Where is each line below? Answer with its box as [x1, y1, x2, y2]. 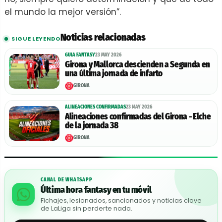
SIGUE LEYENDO [11, 34, 60, 43]
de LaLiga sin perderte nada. [41, 204, 132, 213]
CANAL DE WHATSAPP [41, 176, 93, 183]
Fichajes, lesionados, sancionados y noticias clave [41, 196, 202, 205]
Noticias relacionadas [60, 31, 146, 43]
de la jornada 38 [65, 120, 118, 131]
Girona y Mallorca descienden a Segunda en [65, 59, 211, 70]
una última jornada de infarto [65, 68, 163, 79]
